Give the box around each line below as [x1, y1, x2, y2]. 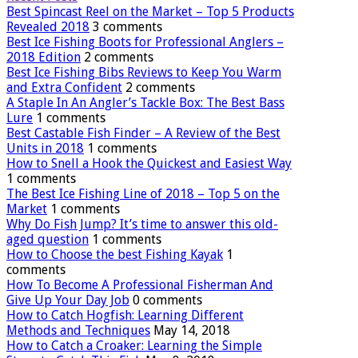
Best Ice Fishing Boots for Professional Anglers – [6, 34, 284, 50]
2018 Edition [6, 49, 81, 65]
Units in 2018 [6, 140, 84, 156]
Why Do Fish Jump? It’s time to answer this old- [6, 216, 278, 232]
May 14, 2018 [153, 322, 230, 338]
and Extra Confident [6, 79, 122, 95]
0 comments [133, 292, 202, 308]
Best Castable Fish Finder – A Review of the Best [6, 125, 280, 141]
